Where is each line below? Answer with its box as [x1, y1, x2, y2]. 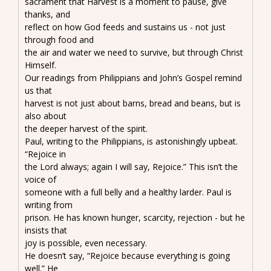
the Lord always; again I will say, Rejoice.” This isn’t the [25, 160, 238, 172]
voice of [25, 173, 56, 185]
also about [25, 109, 67, 122]
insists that [25, 224, 67, 236]
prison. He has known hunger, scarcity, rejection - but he [25, 211, 245, 223]
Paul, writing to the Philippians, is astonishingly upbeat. [25, 135, 238, 147]
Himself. [25, 59, 56, 71]
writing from [25, 198, 73, 211]
